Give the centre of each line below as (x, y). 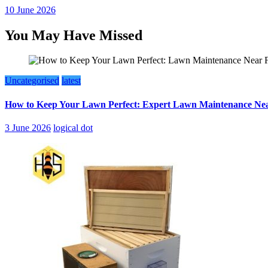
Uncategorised (32, 81)
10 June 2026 (30, 10)
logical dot (73, 128)
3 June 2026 (28, 128)
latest (71, 81)
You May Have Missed (74, 35)
